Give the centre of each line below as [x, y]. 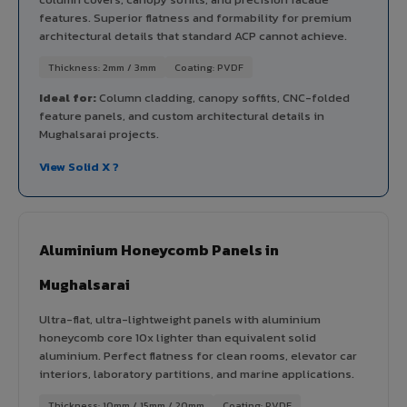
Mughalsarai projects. [99, 134]
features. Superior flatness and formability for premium [195, 17]
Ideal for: [68, 97]
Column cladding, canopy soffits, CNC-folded [223, 97]
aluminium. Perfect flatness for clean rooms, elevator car [198, 355]
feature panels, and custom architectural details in [182, 115]
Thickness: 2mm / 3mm [102, 67]
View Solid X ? [79, 166]
